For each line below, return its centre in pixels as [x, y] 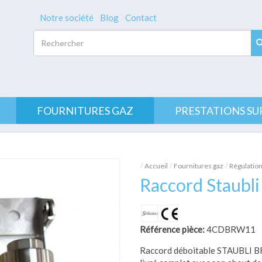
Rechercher [59, 43]
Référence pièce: [173, 229]
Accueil [156, 166]
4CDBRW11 [231, 229]
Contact [141, 18]
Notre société [66, 18]
